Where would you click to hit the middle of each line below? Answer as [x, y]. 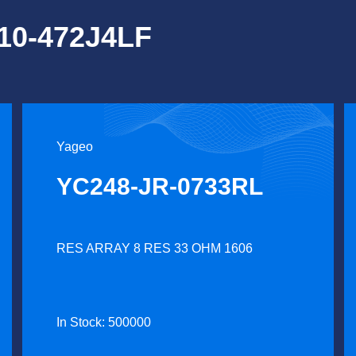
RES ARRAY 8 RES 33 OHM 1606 [155, 248]
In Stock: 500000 [104, 322]
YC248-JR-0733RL [160, 186]
